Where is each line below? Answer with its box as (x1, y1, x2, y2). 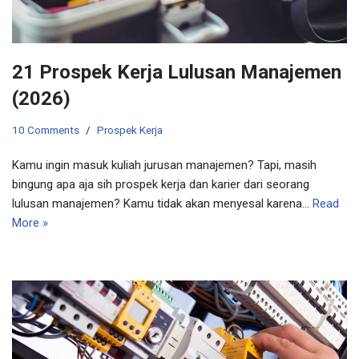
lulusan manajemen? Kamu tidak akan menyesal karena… (12, 196, 313, 212)
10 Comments (12, 123, 79, 137)
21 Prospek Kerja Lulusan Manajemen (12, 61, 341, 84)
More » (12, 216, 48, 231)
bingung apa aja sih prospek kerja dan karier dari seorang (12, 177, 309, 192)
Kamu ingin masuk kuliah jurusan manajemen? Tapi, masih (12, 158, 317, 173)
